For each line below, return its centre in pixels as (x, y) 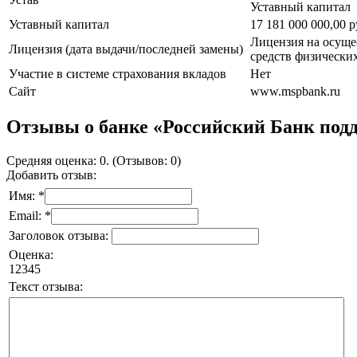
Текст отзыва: (46, 287)
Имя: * (27, 196)
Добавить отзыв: (51, 175)
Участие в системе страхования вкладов (118, 73)
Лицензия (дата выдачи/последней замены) (126, 49)
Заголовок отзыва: (60, 236)
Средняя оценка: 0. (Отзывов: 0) (94, 161)
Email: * (30, 216)
